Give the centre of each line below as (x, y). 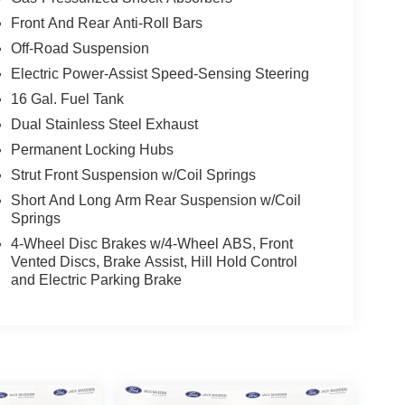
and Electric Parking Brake (96, 280)
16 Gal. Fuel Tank (67, 99)
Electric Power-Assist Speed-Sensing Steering (160, 74)
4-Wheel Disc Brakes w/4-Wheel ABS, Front (151, 244)
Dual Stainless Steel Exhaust (104, 125)
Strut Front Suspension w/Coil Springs (133, 175)
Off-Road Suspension (80, 49)
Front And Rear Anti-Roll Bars (106, 24)
